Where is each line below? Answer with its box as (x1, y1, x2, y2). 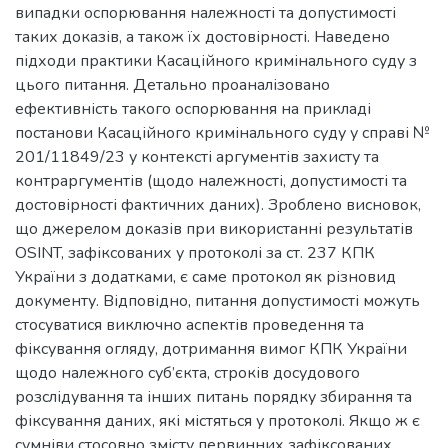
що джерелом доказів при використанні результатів (15, 217, 413, 240)
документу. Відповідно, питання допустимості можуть (15, 289, 420, 312)
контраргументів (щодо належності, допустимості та (15, 169, 407, 192)
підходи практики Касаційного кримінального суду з (15, 49, 417, 72)
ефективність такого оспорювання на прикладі (15, 97, 371, 120)
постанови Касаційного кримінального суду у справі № (15, 121, 430, 144)
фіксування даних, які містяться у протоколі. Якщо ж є (15, 409, 420, 432)
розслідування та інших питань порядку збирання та (15, 385, 412, 408)
